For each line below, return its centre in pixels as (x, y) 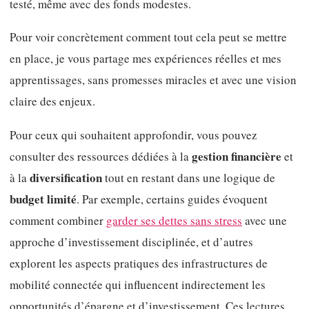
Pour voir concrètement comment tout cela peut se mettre (148, 37)
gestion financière (237, 156)
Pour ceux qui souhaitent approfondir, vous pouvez (133, 134)
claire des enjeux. (52, 101)
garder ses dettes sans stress (174, 220)
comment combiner (58, 220)
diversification (66, 177)
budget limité (43, 199)
